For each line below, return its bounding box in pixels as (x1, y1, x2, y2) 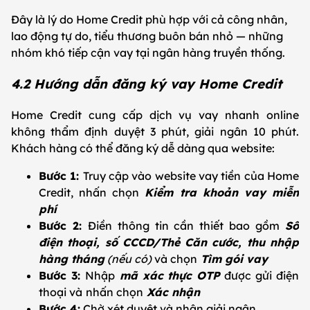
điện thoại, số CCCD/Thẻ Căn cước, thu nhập (39, 235, 299, 249)
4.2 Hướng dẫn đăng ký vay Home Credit (11, 75, 282, 92)
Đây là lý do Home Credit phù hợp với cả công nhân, (11, 12, 287, 27)
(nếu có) (104, 251, 154, 266)
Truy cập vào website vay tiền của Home (82, 168, 300, 183)
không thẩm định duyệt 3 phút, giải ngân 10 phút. (11, 124, 299, 138)
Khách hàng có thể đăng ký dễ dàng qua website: (11, 140, 275, 155)
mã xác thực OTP (119, 268, 221, 282)
